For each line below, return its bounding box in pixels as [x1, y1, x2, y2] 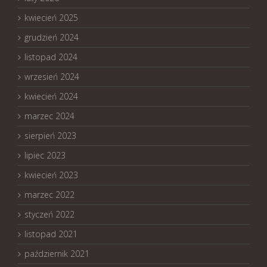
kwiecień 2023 [24, 169, 78, 181]
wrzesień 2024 [24, 70, 79, 82]
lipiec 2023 [24, 149, 66, 161]
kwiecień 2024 [24, 90, 78, 102]
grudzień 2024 [24, 31, 79, 43]
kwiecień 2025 [24, 11, 78, 23]
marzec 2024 [24, 110, 74, 122]
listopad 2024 [24, 51, 77, 63]
